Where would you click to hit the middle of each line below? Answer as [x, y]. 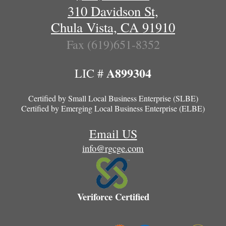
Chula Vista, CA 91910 [113, 27]
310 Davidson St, [113, 11]
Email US [113, 134]
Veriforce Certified [113, 196]
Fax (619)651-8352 [113, 45]
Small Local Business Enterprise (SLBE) [133, 98]
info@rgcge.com [113, 148]
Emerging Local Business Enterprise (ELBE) [133, 108]
